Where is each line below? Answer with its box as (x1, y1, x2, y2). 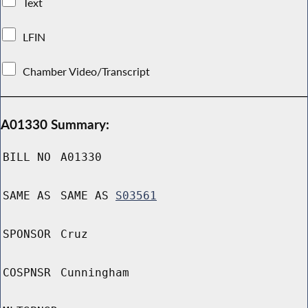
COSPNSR (3, 266, 51, 280)
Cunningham (60, 266, 129, 280)
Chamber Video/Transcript (20, 64, 153, 78)
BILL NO (3, 151, 51, 164)
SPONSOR (3, 228, 51, 241)
